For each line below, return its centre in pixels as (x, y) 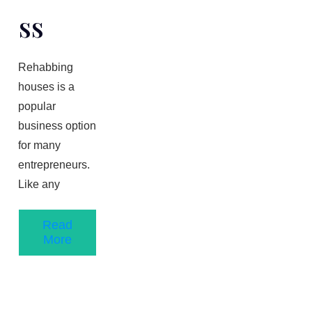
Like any (39, 185)
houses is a (46, 87)
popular (37, 107)
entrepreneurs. (54, 165)
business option (57, 126)
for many (39, 146)
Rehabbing (46, 68)
